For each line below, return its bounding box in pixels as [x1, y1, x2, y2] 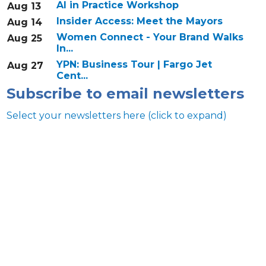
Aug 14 [7, 17, 42, 28]
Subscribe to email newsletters [6, 85, 244, 103]
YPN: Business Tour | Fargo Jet [56, 59, 212, 71]
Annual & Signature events [16, 200, 154, 212]
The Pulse [16, 216, 68, 228]
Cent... [56, 70, 88, 82]
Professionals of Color [16, 232, 129, 244]
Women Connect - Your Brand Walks [56, 31, 243, 43]
